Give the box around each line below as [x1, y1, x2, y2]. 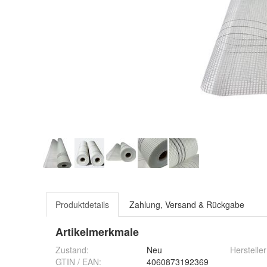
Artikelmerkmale [55, 224, 139, 240]
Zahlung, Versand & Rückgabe [129, 198, 244, 210]
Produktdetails [55, 198, 109, 210]
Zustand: [55, 244, 89, 256]
